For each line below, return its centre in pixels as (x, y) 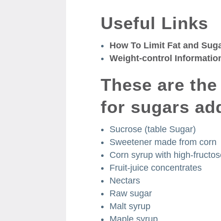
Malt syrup (130, 206)
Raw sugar (131, 193)
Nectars (125, 180)
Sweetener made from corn (163, 142)
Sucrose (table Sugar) (153, 129)
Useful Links (155, 23)
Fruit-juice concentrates (156, 167)
